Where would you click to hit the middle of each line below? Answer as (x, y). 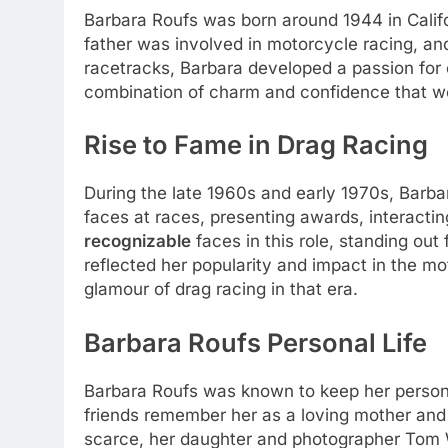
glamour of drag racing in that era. (221, 289)
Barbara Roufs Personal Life (255, 342)
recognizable (137, 241)
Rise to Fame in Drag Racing (256, 145)
